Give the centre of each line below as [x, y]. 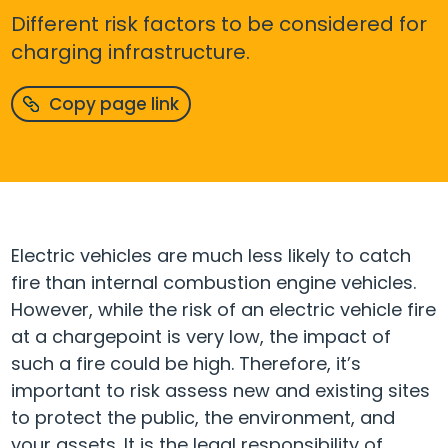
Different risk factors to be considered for [219, 24]
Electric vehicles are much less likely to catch [211, 255]
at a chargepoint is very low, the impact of [201, 336]
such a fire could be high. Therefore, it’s [186, 363]
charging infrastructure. [131, 52]
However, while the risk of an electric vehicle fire [223, 309]
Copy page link [113, 104]
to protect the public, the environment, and [203, 417]
